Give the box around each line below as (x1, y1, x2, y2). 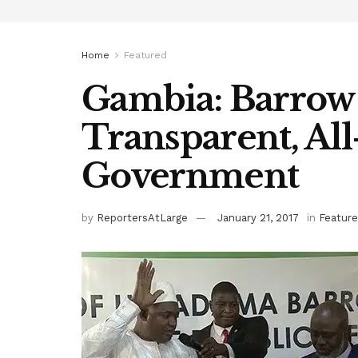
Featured (124, 50, 167, 61)
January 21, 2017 (217, 211, 299, 224)
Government (82, 155, 299, 197)
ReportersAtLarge (97, 211, 188, 224)
